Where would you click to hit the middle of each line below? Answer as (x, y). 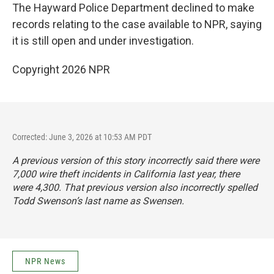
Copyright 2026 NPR (61, 70)
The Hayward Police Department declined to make (133, 8)
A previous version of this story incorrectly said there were (136, 161)
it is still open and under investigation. (103, 41)
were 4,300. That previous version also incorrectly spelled (135, 188)
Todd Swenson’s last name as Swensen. (98, 201)
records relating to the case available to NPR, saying (137, 24)
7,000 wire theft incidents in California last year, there (126, 174)
